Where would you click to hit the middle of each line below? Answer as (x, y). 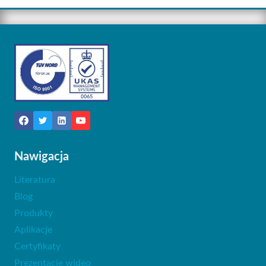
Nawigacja (42, 156)
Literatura (35, 180)
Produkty (34, 213)
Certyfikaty (37, 247)
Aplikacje (33, 229)
